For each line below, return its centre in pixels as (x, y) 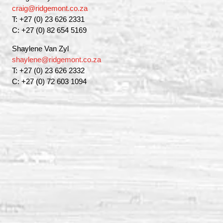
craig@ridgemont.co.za (50, 8)
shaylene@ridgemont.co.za (56, 59)
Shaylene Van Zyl (40, 48)
